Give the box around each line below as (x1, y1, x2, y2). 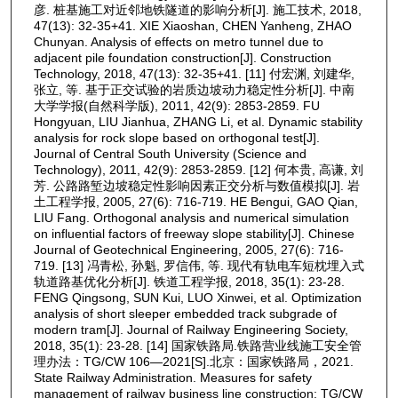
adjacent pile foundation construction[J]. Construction (33, 50, 331, 65)
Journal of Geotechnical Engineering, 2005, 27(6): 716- (33, 242, 344, 257)
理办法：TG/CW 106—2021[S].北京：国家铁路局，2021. (33, 354, 354, 369)
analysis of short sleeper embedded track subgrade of (33, 306, 337, 321)
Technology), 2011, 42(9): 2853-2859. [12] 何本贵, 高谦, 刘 (33, 162, 363, 177)
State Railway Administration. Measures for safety (33, 370, 312, 385)
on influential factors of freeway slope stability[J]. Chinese (33, 226, 354, 241)
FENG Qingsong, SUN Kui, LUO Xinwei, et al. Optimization (33, 290, 362, 305)
